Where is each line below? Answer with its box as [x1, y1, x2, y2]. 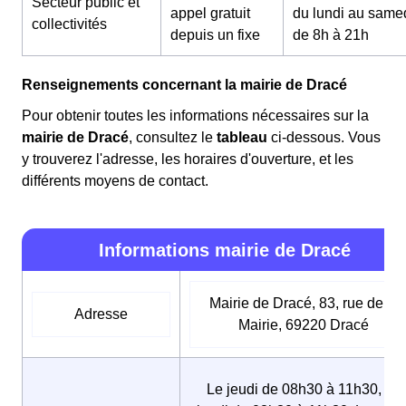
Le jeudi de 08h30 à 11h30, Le [206, 381, 401, 397]
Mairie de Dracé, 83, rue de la [208, 295, 399, 311]
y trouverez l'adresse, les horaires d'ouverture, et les [22, 150, 353, 167]
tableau [217, 129, 267, 145]
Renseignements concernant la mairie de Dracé [22, 76, 347, 92]
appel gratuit [170, 5, 250, 21]
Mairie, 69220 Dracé [238, 316, 369, 333]
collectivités [32, 15, 107, 32]
